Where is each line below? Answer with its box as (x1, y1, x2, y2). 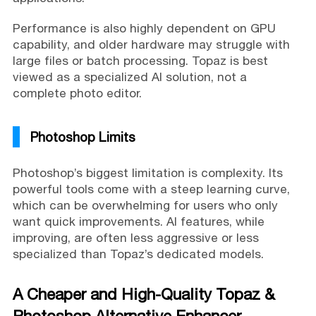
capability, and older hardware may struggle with (12, 37, 290, 51)
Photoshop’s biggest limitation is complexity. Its (12, 165, 283, 180)
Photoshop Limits (30, 128, 135, 145)
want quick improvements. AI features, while (12, 214, 265, 229)
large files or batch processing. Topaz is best (12, 53, 268, 68)
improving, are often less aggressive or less (12, 230, 259, 245)
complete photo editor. (12, 85, 142, 100)
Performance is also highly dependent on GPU (12, 20, 276, 35)
